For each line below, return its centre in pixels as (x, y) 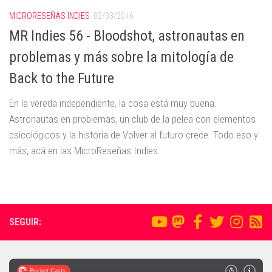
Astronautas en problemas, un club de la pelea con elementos (132, 119)
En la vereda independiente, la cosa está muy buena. (113, 104)
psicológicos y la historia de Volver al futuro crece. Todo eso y (134, 135)
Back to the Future (62, 79)
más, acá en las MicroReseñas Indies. (85, 151)
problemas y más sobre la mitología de (121, 57)
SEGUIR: (25, 222)
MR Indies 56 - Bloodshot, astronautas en (127, 36)
